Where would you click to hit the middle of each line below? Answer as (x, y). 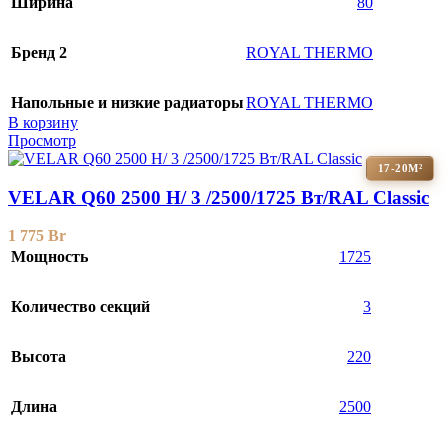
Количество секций (80, 307)
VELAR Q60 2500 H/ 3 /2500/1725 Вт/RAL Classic (218, 197)
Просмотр (42, 141)
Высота (38, 357)
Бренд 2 (39, 53)
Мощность (49, 257)
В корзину (43, 123)
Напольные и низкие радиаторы (127, 103)
